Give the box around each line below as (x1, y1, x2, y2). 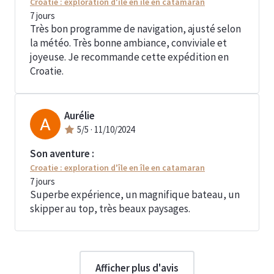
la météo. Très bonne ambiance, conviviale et (30, 36, 227, 50)
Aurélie (64, 109, 95, 122)
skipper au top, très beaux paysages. (30, 202, 190, 215)
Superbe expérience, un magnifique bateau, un (30, 188, 240, 201)
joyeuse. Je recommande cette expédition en (30, 50, 229, 64)
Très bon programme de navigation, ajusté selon (30, 22, 241, 35)
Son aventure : (30, 147, 94, 160)
